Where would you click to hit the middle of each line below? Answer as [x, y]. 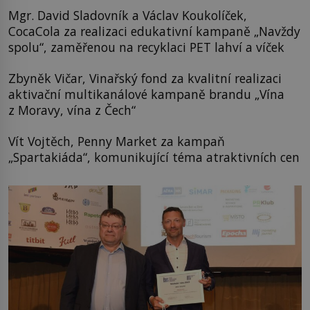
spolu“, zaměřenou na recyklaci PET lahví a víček [146, 47]
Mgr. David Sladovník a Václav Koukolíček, [128, 15]
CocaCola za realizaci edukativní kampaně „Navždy [154, 31]
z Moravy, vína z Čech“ [72, 110]
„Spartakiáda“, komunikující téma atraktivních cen [154, 157]
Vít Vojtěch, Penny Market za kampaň [117, 142]
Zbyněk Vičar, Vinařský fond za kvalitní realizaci [145, 78]
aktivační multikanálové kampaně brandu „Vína [146, 94]
